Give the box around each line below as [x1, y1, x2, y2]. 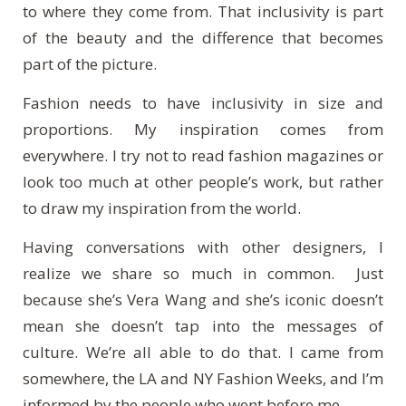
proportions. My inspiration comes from [23, 118, 383, 140]
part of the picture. [23, 53, 160, 74]
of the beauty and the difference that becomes [23, 26, 383, 48]
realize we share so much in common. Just [23, 262, 383, 284]
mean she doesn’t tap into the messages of [23, 314, 383, 336]
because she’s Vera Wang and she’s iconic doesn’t [23, 288, 383, 310]
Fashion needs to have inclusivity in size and [23, 92, 383, 113]
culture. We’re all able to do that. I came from [23, 341, 383, 362]
